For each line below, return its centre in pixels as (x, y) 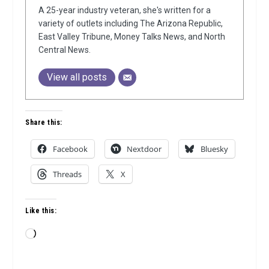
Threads (68, 174)
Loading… (53, 234)
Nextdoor (144, 149)
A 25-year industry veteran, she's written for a (125, 10)
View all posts (77, 77)
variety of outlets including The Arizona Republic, (131, 23)
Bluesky (215, 149)
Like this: (41, 210)
